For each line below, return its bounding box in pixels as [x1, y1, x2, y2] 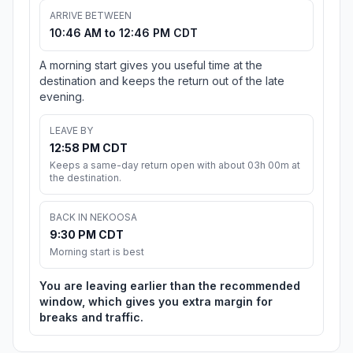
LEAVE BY [50, 124, 93, 137]
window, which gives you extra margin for [39, 295, 273, 309]
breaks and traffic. [39, 310, 143, 325]
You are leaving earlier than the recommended [39, 279, 300, 293]
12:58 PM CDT [50, 141, 128, 155]
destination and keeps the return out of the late [39, 74, 284, 88]
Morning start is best [50, 246, 144, 258]
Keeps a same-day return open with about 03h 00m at [50, 159, 300, 172]
